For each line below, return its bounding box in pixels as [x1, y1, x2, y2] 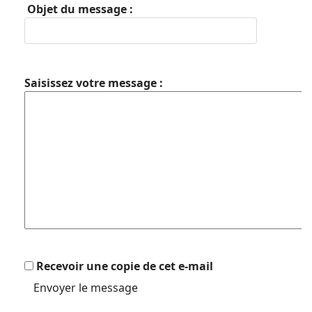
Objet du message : [24, 1, 133, 17]
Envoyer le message [33, 280, 138, 296]
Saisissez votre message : [24, 75, 163, 91]
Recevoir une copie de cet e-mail [36, 258, 213, 274]
